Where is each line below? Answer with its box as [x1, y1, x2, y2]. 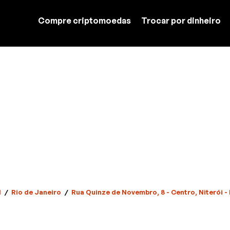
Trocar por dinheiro [141, 15, 221, 26]
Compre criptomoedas [38, 15, 131, 26]
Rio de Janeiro [11, 188, 61, 196]
